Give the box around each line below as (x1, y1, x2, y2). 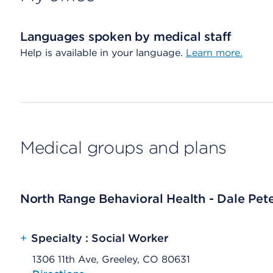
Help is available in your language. (19, 47, 186, 58)
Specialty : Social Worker (30, 232, 168, 244)
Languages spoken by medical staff (19, 29, 232, 44)
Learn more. (185, 47, 243, 58)
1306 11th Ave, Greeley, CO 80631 (32, 253, 190, 265)
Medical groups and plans (19, 137, 227, 158)
